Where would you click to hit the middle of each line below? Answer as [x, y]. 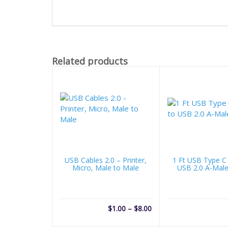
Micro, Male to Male [106, 168]
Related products [90, 61]
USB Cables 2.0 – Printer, [106, 160]
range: [161, 218]
